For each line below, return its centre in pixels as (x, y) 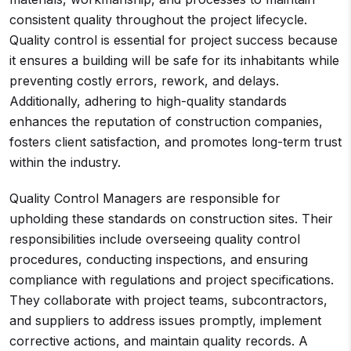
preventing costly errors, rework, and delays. (144, 81)
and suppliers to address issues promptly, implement (165, 320)
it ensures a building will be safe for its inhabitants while (174, 60)
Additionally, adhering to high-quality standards (148, 101)
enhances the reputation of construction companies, (166, 121)
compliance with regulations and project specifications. (172, 280)
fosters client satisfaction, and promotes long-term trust (175, 142)
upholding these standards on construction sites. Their (171, 219)
